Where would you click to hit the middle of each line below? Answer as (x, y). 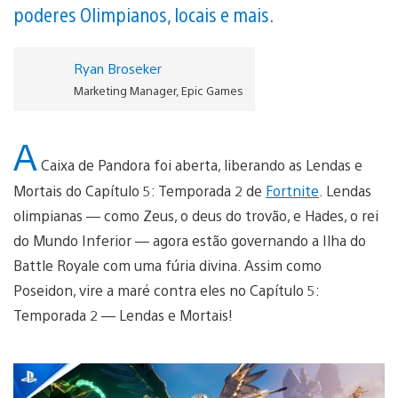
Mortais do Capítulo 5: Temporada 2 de (139, 190)
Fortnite (292, 190)
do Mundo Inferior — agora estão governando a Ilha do (190, 240)
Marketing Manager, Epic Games (158, 90)
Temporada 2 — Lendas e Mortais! (123, 314)
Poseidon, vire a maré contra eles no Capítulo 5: (166, 290)
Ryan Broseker (117, 68)
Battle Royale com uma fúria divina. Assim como (167, 265)
